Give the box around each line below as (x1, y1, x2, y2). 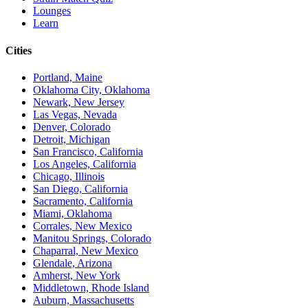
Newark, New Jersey (33, 96, 124, 108)
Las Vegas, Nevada (33, 108, 117, 120)
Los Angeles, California (33, 157, 136, 170)
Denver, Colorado (33, 120, 111, 133)
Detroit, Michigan (33, 133, 110, 145)
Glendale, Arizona (33, 256, 112, 269)
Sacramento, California (33, 195, 133, 207)
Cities (5, 44, 32, 56)
